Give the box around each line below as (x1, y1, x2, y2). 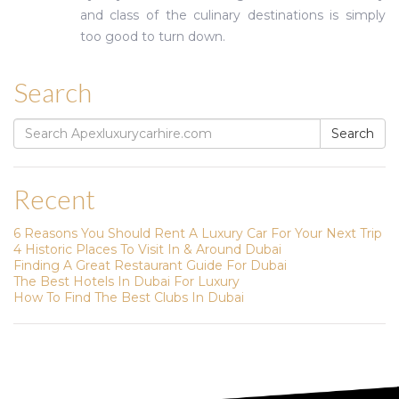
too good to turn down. (79, 28, 225, 45)
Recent (13, 183, 95, 215)
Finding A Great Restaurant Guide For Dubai (13, 257, 287, 273)
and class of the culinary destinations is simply (79, 7, 386, 23)
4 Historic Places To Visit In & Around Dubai (13, 241, 281, 257)
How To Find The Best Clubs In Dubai (13, 289, 244, 305)
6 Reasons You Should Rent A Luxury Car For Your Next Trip (13, 225, 382, 241)
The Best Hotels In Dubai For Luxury (13, 273, 240, 289)
